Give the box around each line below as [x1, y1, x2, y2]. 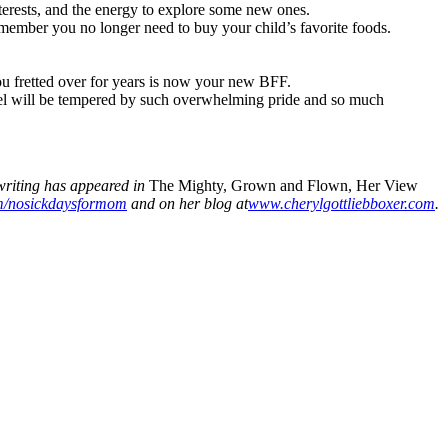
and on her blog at [131, 194, 248, 212]
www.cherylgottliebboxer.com [248, 194, 435, 212]
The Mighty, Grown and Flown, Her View [145, 176, 418, 194]
